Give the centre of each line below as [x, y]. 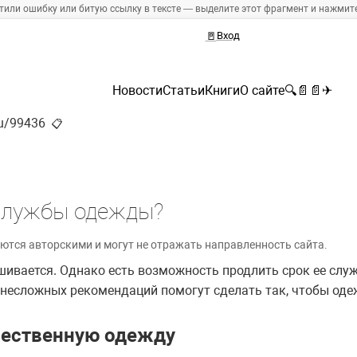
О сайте [262, 91]
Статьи [184, 91]
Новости [137, 91]
